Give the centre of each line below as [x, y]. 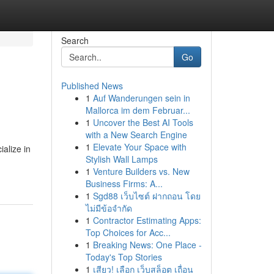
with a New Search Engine [136, 135]
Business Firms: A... [124, 183]
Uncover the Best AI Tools [143, 122]
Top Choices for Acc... [128, 232]
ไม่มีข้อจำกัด [109, 208]
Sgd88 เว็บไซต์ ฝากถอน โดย [146, 196]
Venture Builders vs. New [141, 171]
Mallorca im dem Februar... [138, 110]
